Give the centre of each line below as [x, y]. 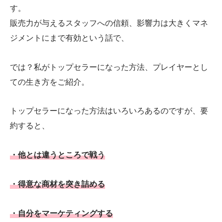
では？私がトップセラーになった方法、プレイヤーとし [109, 67]
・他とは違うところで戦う [57, 155]
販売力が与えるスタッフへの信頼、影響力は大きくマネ [109, 23]
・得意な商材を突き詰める [57, 184]
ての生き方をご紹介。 [50, 82]
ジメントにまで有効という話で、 [69, 38]
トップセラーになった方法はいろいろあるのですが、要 [109, 111]
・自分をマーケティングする [61, 213]
